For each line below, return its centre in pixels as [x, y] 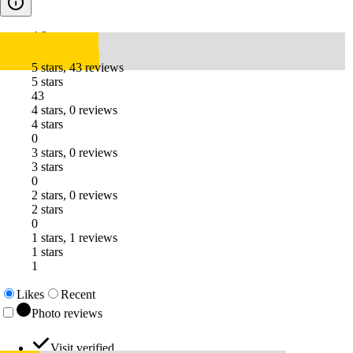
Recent [78, 295]
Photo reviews [67, 314]
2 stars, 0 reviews [74, 195]
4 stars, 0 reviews [74, 110]
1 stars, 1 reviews [74, 238]
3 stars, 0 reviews [74, 153]
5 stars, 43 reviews [78, 68]
